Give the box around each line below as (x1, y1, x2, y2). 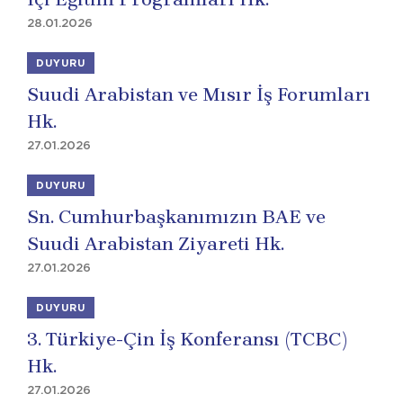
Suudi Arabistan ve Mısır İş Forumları (27, 84, 371, 105)
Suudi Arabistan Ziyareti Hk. (27, 233, 284, 255)
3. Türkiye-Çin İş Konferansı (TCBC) (27, 328, 347, 350)
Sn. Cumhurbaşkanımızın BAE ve (27, 206, 326, 228)
